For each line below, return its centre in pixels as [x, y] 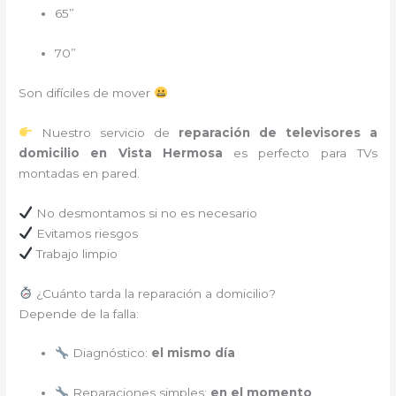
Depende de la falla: [79, 313]
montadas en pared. [80, 173]
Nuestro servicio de [105, 132]
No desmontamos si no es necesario [145, 213]
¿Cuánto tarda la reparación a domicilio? [154, 293]
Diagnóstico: [110, 353]
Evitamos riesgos [85, 233]
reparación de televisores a [278, 132]
